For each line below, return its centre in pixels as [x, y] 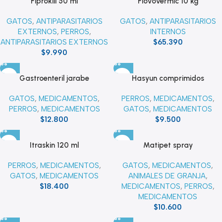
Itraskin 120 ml [54, 145]
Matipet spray [168, 145]
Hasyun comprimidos [168, 79]
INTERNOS [168, 32]
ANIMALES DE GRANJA [167, 176]
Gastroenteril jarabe [54, 79]
